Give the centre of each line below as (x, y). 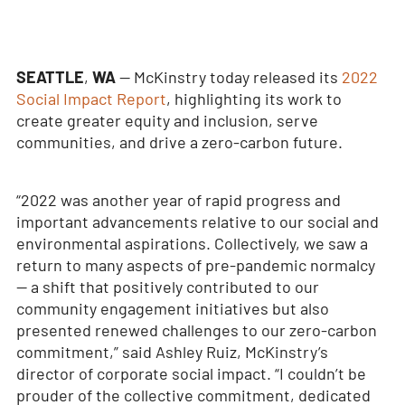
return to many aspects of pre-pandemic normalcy (195, 265)
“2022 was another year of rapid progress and (178, 200)
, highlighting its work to (254, 99)
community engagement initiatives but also (172, 308)
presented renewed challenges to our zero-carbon (196, 330)
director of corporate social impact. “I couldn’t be (191, 373)
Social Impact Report (91, 99)
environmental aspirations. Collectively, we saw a (192, 243)
